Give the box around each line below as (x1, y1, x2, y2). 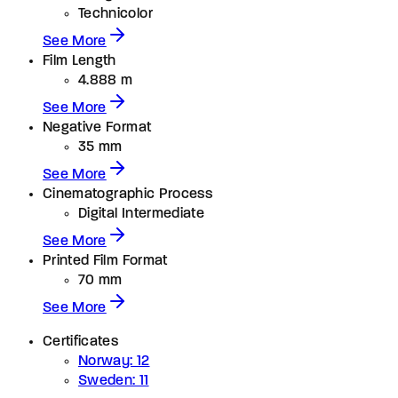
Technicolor (78, 6, 153, 21)
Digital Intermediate (78, 206, 204, 221)
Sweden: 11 (78, 373, 149, 388)
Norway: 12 (78, 354, 150, 369)
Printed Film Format (43, 253, 168, 268)
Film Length (43, 53, 116, 68)
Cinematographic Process (43, 187, 213, 202)
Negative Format (43, 120, 152, 135)
